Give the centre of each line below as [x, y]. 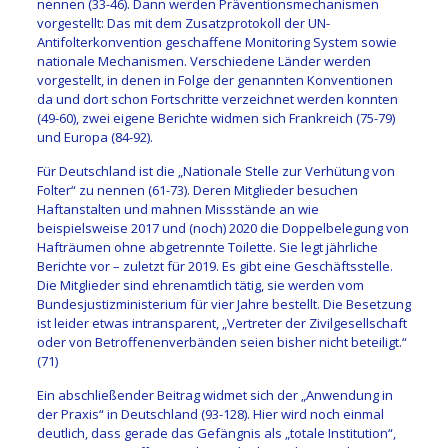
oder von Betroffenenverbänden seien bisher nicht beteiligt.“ [221, 342]
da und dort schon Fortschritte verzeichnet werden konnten [217, 99]
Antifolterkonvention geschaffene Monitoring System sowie [216, 42]
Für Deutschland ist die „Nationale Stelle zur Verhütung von [215, 171]
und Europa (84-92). [94, 137]
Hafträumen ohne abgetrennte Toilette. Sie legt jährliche [207, 247]
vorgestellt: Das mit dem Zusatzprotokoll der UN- [183, 23]
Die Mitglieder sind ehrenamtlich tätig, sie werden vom [200, 285]
